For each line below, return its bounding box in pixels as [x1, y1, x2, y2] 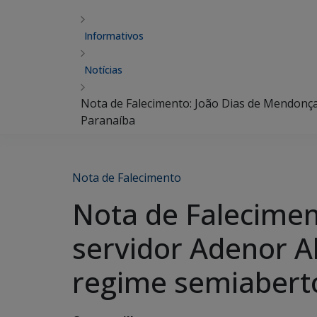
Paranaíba [81, 113, 135, 128]
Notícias [84, 63, 122, 76]
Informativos [84, 29, 144, 42]
